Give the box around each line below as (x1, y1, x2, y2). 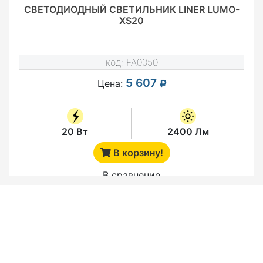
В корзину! (110, 146, 163, 159)
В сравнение (103, 168, 160, 181)
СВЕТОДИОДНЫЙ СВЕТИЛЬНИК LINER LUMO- (23, 3, 240, 15)
